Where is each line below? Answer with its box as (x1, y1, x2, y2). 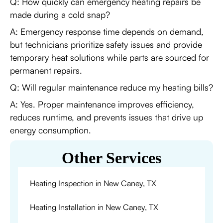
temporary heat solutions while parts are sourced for (10, 52, 209, 63)
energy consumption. (10, 124, 91, 135)
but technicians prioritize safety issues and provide (10, 39, 202, 50)
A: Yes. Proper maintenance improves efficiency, (10, 99, 194, 110)
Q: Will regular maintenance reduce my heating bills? (10, 82, 213, 93)
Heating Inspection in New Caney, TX (30, 178, 156, 188)
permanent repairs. (10, 65, 82, 76)
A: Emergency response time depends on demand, (10, 26, 204, 37)
